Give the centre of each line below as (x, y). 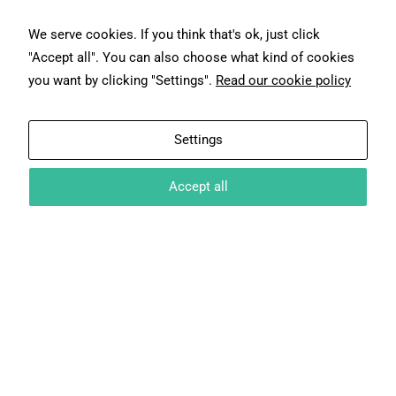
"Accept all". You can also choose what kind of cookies (191, 57)
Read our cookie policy (283, 80)
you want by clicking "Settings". (122, 80)
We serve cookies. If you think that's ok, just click (174, 34)
